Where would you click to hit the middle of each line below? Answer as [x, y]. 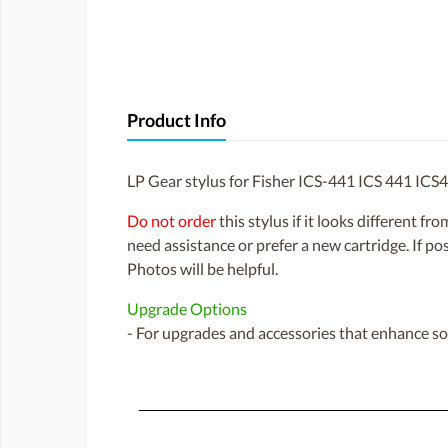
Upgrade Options [187, 309]
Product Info [176, 121]
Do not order [171, 221]
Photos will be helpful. [202, 269]
